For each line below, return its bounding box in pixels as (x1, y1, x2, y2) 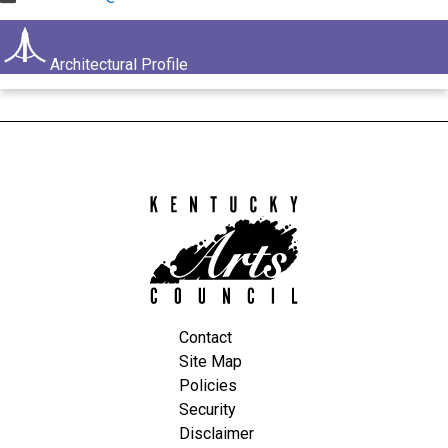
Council (298, 229, 349, 248)
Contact (178, 327, 232, 347)
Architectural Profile (50, 55, 188, 74)
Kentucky (298, 191, 362, 210)
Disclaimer (178, 423, 254, 443)
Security (178, 399, 236, 419)
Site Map (178, 351, 242, 371)
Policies (178, 375, 237, 395)
